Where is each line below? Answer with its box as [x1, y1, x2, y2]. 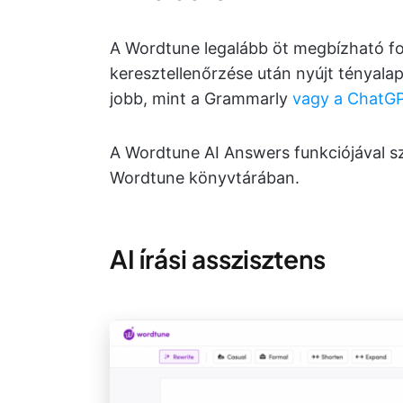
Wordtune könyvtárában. [110, 168, 300, 188]
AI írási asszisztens [110, 243, 326, 275]
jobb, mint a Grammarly [110, 89, 292, 109]
